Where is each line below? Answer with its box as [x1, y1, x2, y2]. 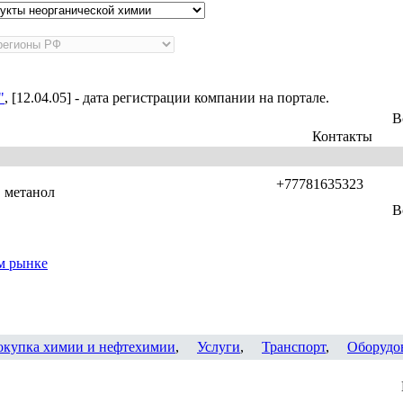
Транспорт [262, 339, 326, 354]
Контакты [311, 129, 372, 144]
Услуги [197, 339, 240, 354]
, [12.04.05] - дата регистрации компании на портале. [4, 90, 329, 105]
